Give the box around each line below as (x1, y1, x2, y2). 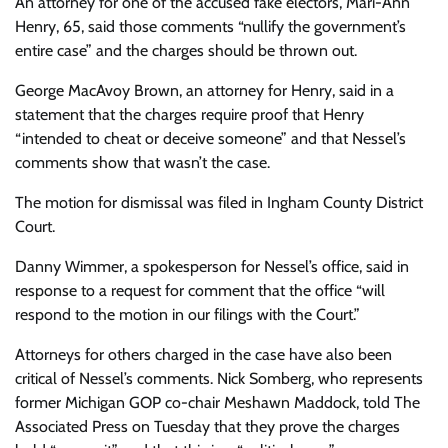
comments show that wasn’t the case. (15, 152, 270, 172)
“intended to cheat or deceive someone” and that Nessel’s (15, 128, 406, 148)
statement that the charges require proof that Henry (15, 104, 364, 124)
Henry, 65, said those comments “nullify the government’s (15, 16, 406, 36)
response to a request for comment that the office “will (15, 280, 385, 300)
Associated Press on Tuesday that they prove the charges (15, 416, 400, 436)
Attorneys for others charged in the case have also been (15, 344, 392, 364)
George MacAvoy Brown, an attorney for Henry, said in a (15, 80, 394, 100)
